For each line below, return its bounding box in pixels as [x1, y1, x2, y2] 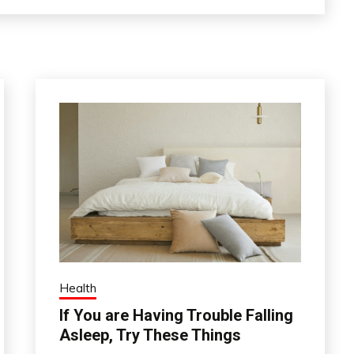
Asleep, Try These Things [58, 326, 241, 345]
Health [58, 281, 96, 296]
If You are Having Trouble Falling [58, 306, 293, 325]
